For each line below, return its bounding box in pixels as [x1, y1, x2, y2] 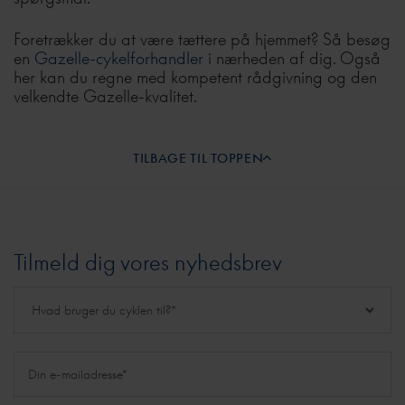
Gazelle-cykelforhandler [34, 47, 203, 68]
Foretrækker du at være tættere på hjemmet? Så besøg [14, 28, 391, 49]
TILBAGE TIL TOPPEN [132, 149, 264, 165]
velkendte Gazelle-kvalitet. [14, 85, 197, 106]
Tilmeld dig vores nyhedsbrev [14, 249, 282, 275]
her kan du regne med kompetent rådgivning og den [14, 66, 377, 87]
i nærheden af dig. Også [203, 47, 381, 68]
